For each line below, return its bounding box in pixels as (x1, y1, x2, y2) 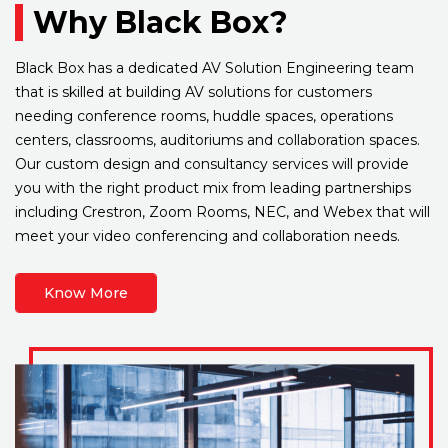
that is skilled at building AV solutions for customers (15, 83, 372, 102)
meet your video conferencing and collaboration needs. (15, 227, 400, 246)
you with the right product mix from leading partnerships (15, 179, 411, 198)
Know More (44, 284, 128, 303)
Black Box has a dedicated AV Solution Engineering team (15, 59, 414, 78)
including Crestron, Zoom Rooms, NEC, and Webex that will (15, 203, 430, 222)
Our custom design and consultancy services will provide (15, 155, 409, 174)
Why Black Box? (33, 4, 288, 42)
